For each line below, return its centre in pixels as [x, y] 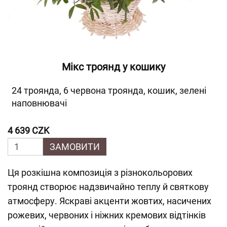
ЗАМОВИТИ [75, 147]
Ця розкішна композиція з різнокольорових [100, 173]
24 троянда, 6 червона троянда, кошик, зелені [109, 90]
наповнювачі [39, 103]
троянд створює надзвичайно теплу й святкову [108, 187]
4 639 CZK [28, 130]
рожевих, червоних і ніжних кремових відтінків [107, 215]
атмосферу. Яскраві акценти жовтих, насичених [109, 201]
